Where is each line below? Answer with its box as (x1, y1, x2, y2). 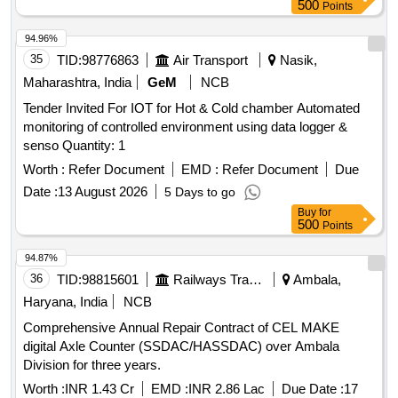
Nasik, (276, 52, 317, 68)
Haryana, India (23, 294, 107, 310)
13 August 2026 (58, 184, 147, 200)
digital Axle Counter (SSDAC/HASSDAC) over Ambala (23, 338, 339, 354)
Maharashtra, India (23, 75, 131, 91)
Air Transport (173, 52, 248, 68)
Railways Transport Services (249, 272, 262, 288)
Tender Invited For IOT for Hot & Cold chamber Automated (23, 100, 360, 116)
